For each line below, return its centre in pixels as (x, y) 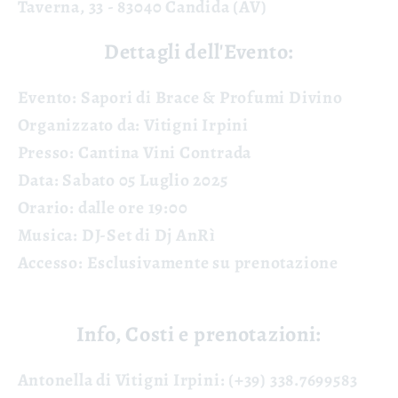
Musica (45, 235)
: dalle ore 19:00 (129, 207)
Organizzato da (76, 124)
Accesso (48, 262)
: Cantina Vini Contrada (161, 152)
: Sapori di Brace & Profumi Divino (207, 97)
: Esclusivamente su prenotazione (208, 262)
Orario (44, 207)
